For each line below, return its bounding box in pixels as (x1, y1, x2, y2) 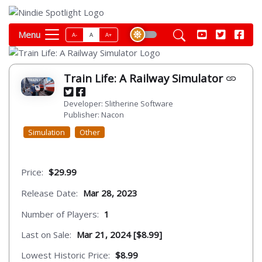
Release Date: (21, 187, 78, 199)
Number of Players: (21, 208, 99, 220)
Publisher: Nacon (64, 109, 125, 120)
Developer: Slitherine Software (64, 98, 174, 109)
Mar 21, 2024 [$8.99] (77, 229, 162, 241)
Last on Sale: (21, 229, 71, 241)
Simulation (28, 126, 65, 137)
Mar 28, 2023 (83, 187, 137, 199)
